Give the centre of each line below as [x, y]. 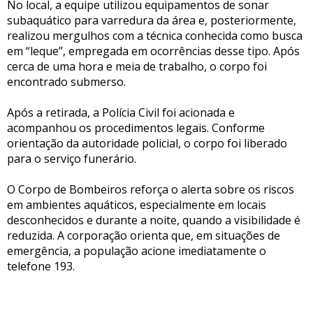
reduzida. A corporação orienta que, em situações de [144, 235]
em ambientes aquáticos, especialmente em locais [137, 204]
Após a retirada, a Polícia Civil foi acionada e [121, 112]
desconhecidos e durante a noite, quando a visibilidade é [154, 220]
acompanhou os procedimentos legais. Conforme [136, 128]
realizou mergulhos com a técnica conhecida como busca [155, 35]
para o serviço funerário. [72, 158]
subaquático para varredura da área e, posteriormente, [152, 20]
